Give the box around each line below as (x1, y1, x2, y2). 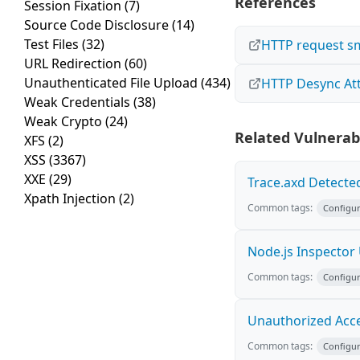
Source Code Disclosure (24, 16, 172, 35)
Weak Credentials (24, 93, 133, 112)
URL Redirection (24, 55, 125, 73)
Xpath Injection (24, 190, 119, 208)
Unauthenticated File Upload (24, 74, 201, 92)
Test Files (24, 35, 82, 54)
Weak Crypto (24, 112, 105, 131)
